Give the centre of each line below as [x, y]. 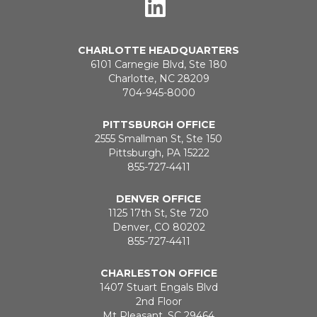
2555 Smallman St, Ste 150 [158, 139]
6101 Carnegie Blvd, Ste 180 [158, 65]
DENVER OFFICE [158, 199]
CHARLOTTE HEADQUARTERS [158, 51]
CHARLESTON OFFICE [158, 273]
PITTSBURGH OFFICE [158, 125]
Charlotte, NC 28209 [158, 79]
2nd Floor [158, 302]
